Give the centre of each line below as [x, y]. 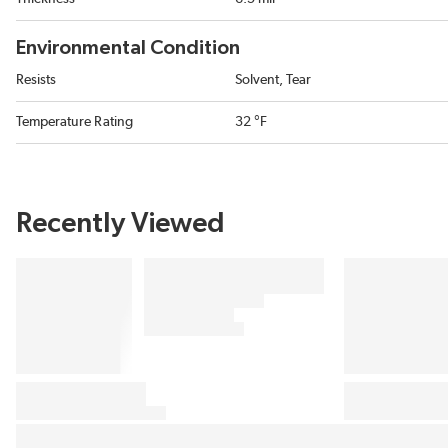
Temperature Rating [74, 122]
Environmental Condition [128, 48]
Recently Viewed [120, 224]
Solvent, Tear [273, 80]
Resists [36, 80]
